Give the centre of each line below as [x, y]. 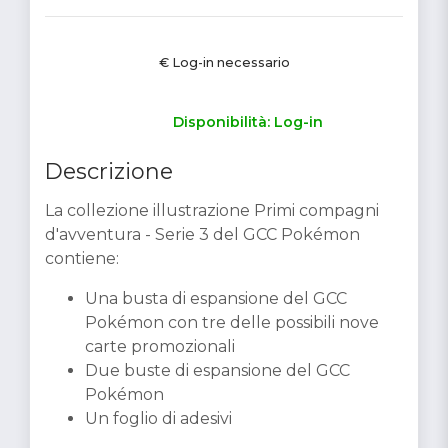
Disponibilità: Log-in [248, 121]
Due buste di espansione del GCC [217, 370]
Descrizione [109, 171]
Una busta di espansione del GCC [216, 298]
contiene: [82, 258]
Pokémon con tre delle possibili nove [232, 322]
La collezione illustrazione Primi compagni [212, 210]
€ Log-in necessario [224, 62]
